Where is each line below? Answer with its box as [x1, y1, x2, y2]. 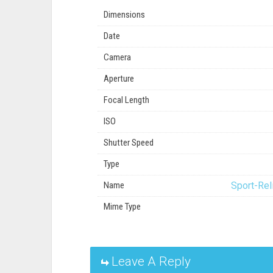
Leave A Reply [111, 254, 191, 269]
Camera [103, 52, 131, 63]
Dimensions [103, 9, 145, 21]
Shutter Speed [103, 137, 154, 149]
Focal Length [103, 94, 149, 106]
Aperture [103, 73, 134, 85]
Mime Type [103, 201, 141, 213]
